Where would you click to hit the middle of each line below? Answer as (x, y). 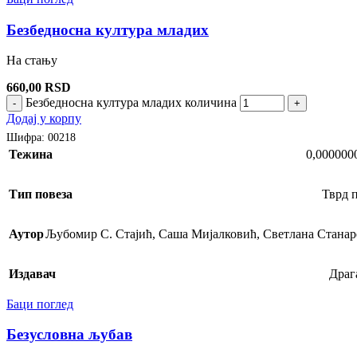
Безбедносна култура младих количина (131, 103)
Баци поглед (40, 304)
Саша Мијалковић (208, 233)
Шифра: (27, 137)
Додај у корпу (44, 119)
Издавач (32, 273)
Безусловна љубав (69, 335)
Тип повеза (41, 194)
